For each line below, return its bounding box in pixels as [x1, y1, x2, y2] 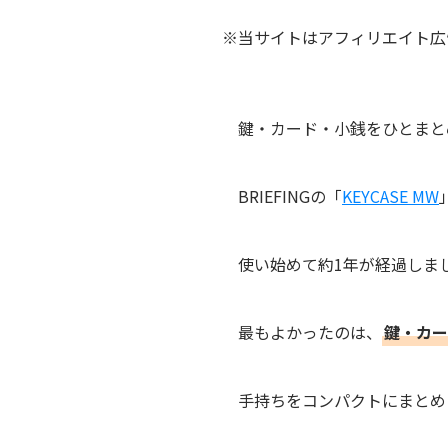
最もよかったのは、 [238, 320, 382, 345]
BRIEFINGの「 [238, 184, 342, 209]
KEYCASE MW [342, 184, 439, 209]
